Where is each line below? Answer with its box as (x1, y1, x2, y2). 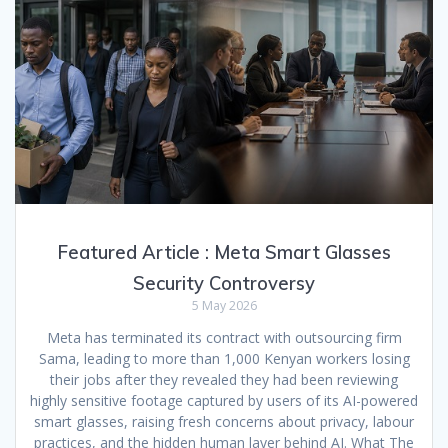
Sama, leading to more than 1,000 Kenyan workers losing (38, 348, 410, 368)
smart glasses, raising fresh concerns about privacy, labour (34, 411, 414, 431)
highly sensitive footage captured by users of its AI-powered (30, 390, 418, 410)
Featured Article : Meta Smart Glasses (57, 240, 391, 264)
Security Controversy (133, 271, 315, 295)
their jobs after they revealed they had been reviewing (50, 369, 398, 389)
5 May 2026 (191, 296, 257, 314)
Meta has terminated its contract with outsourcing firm (46, 327, 402, 347)
